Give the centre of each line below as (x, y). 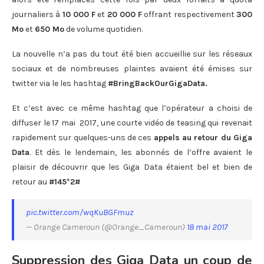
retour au (30, 181)
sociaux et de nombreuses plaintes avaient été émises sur (132, 68)
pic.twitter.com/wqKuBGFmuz (80, 212)
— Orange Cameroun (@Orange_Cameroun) (106, 227)
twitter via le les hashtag (60, 83)
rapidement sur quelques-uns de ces (83, 137)
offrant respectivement (189, 14)
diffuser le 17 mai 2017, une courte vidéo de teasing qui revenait (132, 123)
